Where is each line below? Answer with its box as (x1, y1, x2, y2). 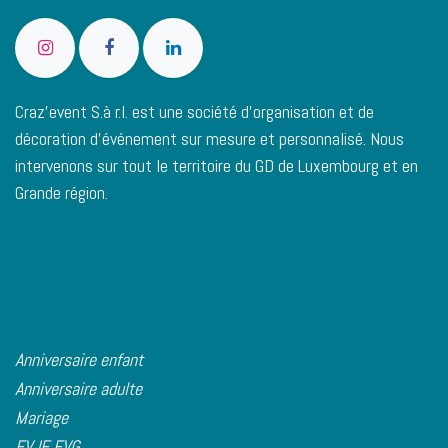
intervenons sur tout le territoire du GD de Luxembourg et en (15, 153, 418, 177)
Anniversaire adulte (15, 376, 142, 400)
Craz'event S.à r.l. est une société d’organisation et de (15, 99, 374, 123)
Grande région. (15, 180, 108, 204)
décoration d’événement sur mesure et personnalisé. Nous (15, 126, 404, 150)
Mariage (15, 405, 72, 429)
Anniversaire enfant (15, 347, 143, 371)
